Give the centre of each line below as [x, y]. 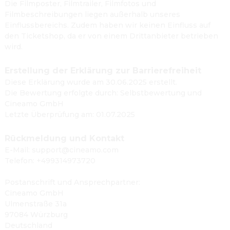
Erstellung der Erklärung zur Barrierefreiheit [103, 71]
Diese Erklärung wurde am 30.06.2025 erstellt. [91, 82]
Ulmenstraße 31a [36, 204]
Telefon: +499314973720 [50, 161]
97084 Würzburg [36, 215]
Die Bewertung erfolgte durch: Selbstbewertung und [103, 93]
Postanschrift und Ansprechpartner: [72, 182]
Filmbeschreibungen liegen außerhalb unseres [92, 14]
